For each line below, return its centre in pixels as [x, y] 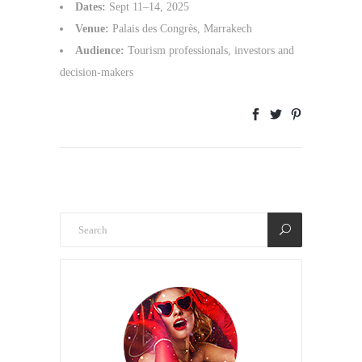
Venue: [92, 29]
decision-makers [97, 73]
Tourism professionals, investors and [209, 51]
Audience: [100, 51]
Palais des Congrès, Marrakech [181, 29]
